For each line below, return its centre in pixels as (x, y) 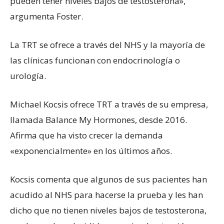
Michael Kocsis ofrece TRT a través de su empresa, (109, 104)
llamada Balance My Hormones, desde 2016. (98, 119)
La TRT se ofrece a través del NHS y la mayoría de (107, 44)
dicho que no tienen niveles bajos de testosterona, (108, 210)
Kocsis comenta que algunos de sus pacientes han (108, 179)
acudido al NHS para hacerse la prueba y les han (106, 194)
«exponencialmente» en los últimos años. (91, 150)
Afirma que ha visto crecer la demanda (86, 135)
